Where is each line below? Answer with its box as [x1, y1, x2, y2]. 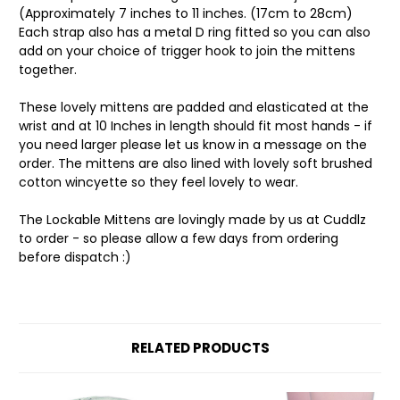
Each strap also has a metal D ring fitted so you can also [19, 23, 371, 42]
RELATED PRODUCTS [130, 338, 270, 358]
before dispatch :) [19, 248, 131, 267]
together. [19, 61, 77, 79]
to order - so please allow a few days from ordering [19, 229, 338, 248]
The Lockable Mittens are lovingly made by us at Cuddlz [19, 211, 366, 229]
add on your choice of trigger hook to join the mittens [19, 42, 355, 61]
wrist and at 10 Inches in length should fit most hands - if [19, 117, 372, 136]
